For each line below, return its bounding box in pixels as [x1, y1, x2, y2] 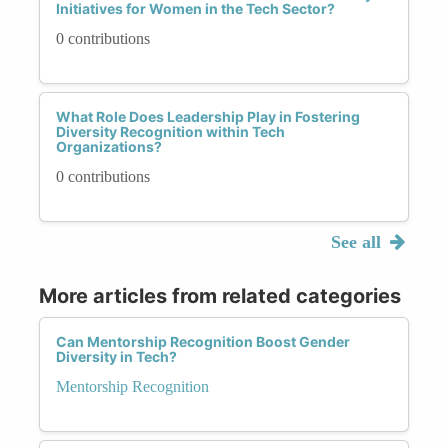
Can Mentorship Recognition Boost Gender [56, 332, 350, 350]
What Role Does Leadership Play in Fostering [56, 107, 360, 125]
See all [330, 231, 386, 252]
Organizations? [56, 137, 162, 155]
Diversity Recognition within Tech [56, 122, 285, 140]
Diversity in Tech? [56, 347, 177, 365]
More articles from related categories [39, 283, 401, 308]
